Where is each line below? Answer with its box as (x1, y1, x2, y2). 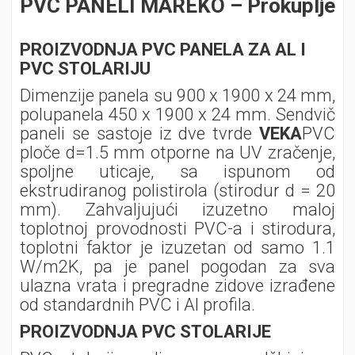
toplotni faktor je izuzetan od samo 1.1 (20, 238, 335, 258)
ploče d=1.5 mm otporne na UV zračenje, (20, 143, 335, 162)
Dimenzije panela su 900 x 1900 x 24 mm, (20, 86, 335, 105)
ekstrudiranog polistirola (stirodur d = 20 (20, 181, 335, 200)
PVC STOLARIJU (20, 59, 151, 78)
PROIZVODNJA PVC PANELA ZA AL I (20, 40, 306, 59)
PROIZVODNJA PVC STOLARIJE (20, 322, 271, 342)
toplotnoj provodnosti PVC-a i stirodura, (20, 219, 335, 239)
